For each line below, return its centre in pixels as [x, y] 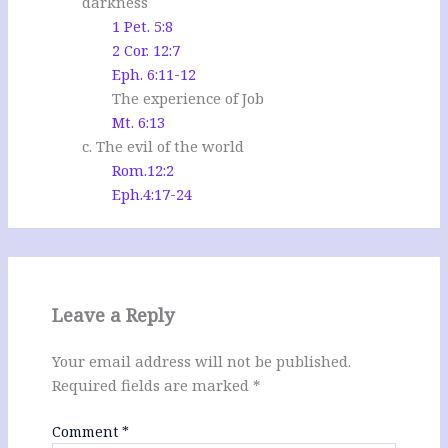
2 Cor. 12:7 [146, 49]
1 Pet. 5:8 [143, 25]
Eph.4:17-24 [152, 193]
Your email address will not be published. [201, 360]
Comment [86, 431]
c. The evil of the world [163, 145]
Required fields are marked [152, 384]
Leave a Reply [112, 315]
